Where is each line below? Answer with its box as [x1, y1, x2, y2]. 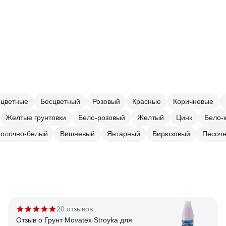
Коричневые [173, 97, 213, 105]
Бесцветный [40, 97, 80, 105]
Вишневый [60, 130, 95, 138]
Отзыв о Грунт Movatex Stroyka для [16, 216, 132, 224]
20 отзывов [56, 205, 93, 213]
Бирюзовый [152, 130, 190, 138]
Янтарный [107, 130, 140, 138]
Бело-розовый [78, 114, 125, 122]
